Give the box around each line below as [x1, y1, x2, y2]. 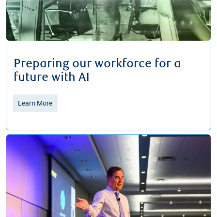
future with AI [14, 70, 90, 85]
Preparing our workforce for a [14, 56, 181, 71]
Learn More [18, 99, 52, 107]
